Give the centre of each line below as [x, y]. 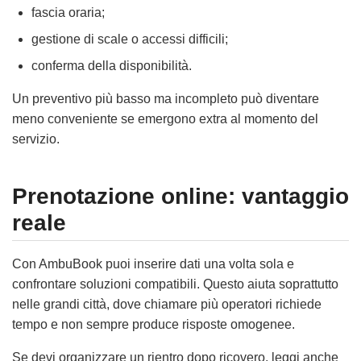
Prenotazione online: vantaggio [180, 196]
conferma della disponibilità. [112, 65]
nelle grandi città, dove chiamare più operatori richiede [167, 305]
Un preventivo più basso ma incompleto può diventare [166, 98]
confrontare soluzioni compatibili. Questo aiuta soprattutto [175, 284]
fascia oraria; [68, 12]
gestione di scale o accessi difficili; [130, 39]
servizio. [36, 139]
